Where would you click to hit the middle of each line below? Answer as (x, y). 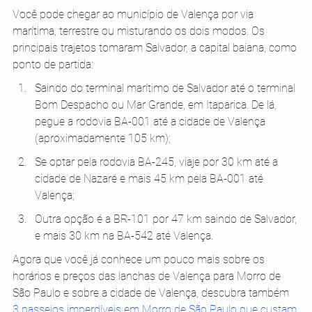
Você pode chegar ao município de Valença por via (134, 15)
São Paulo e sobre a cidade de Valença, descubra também (152, 293)
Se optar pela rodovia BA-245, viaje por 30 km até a (158, 162)
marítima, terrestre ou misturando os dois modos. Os (140, 31)
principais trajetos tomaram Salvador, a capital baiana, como (156, 48)
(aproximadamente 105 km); (103, 139)
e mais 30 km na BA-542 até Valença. (124, 236)
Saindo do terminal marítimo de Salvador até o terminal (166, 88)
